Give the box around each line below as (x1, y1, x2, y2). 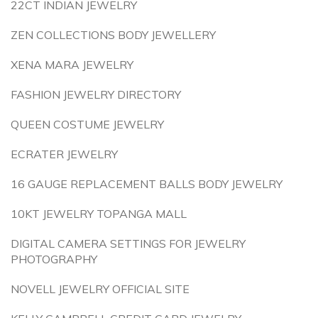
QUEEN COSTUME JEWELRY (11, 117, 164, 131)
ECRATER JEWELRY (11, 147, 118, 161)
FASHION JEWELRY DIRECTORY (11, 87, 181, 102)
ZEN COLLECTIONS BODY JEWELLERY (11, 28, 216, 42)
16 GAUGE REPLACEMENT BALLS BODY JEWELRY (11, 177, 283, 191)
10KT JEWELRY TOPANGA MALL (11, 207, 187, 221)
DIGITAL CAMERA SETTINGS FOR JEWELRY (11, 236, 246, 251)
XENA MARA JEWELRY (11, 57, 133, 72)
